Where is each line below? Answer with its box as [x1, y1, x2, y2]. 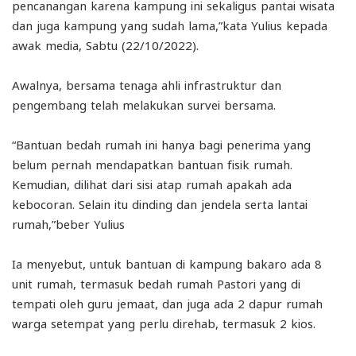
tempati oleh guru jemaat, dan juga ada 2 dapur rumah [12, 295, 323, 310]
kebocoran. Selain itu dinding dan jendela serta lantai [12, 195, 308, 211]
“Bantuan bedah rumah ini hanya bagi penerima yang [12, 136, 311, 151]
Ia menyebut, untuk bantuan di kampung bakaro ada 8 [12, 255, 322, 270]
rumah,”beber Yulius [12, 215, 125, 230]
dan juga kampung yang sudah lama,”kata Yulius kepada [12, 17, 327, 32]
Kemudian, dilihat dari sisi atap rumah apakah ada [12, 176, 292, 191]
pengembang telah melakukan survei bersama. [12, 96, 276, 111]
